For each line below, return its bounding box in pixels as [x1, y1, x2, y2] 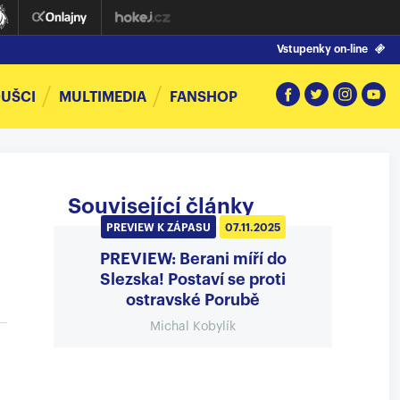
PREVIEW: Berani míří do [99, 250, 287, 267]
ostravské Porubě [126, 291, 260, 308]
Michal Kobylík [150, 320, 236, 333]
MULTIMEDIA [59, 90, 146, 104]
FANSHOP [170, 90, 237, 104]
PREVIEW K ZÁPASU [105, 221, 211, 233]
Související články [68, 196, 254, 217]
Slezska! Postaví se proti [100, 271, 286, 287]
